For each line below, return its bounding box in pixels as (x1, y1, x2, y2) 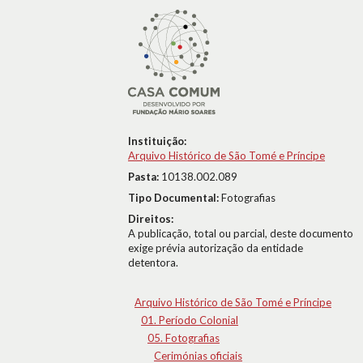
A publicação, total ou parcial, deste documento (128, 227, 353, 240)
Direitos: (128, 212, 173, 225)
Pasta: (128, 170, 161, 183)
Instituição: (128, 135, 186, 147)
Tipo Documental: (128, 191, 221, 204)
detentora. (128, 256, 178, 269)
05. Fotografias (147, 331, 220, 344)
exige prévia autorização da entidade (128, 241, 303, 254)
